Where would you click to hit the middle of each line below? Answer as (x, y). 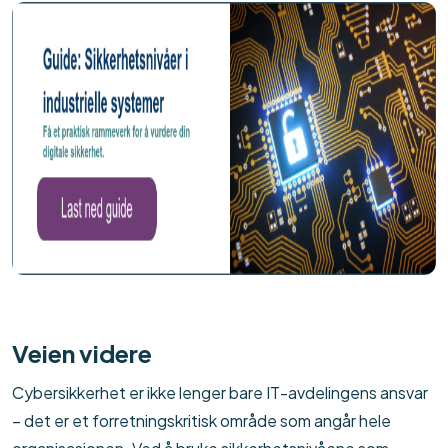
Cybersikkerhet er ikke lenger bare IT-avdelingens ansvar (220, 393)
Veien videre (82, 353)
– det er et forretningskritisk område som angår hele (201, 421)
